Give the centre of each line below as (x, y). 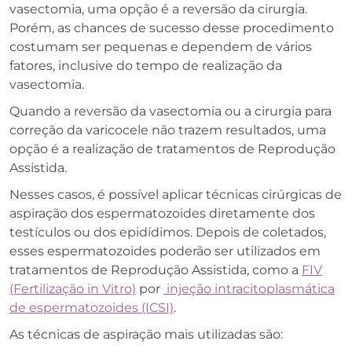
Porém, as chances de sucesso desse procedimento (172, 27)
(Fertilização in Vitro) (73, 288)
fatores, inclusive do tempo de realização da (146, 65)
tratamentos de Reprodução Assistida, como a (156, 269)
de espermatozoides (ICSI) (92, 307)
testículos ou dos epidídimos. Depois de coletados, (168, 232)
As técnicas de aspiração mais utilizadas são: (146, 334)
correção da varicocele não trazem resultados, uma (168, 130)
